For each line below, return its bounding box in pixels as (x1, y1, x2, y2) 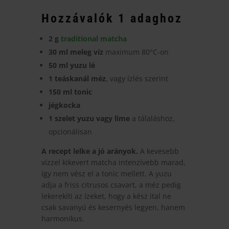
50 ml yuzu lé (48, 60, 95, 70)
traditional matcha (60, 33, 127, 43)
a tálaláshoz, (129, 113, 175, 123)
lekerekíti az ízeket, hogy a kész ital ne (41, 191, 171, 201)
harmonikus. (41, 213, 84, 223)
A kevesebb (138, 146, 179, 156)
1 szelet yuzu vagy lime (48, 113, 130, 123)
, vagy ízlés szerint (105, 73, 168, 83)
